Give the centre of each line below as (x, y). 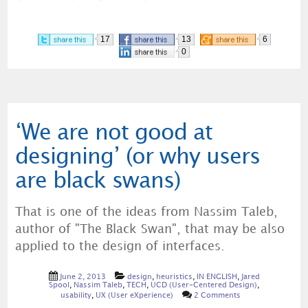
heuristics (174, 277)
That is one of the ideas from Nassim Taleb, (146, 213)
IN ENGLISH (217, 277)
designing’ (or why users (137, 157)
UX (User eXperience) (134, 295)
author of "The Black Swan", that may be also (150, 230)
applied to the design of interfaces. (120, 247)
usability (76, 295)
